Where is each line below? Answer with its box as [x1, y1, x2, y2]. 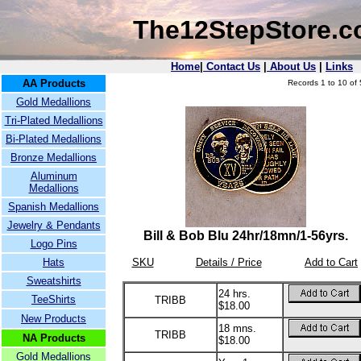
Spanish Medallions [8, 201, 99, 213]
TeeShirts [31, 293, 76, 305]
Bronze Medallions [10, 151, 97, 164]
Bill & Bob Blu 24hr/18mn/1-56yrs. [143, 229, 348, 243]
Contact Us [203, 60, 260, 73]
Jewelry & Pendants [6, 219, 101, 231]
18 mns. [218, 322, 256, 334]
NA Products [22, 332, 85, 344]
